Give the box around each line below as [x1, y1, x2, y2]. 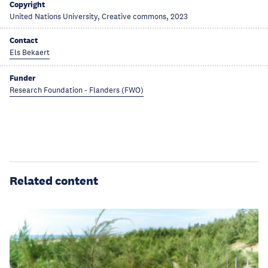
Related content [10, 173, 98, 188]
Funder [10, 72, 35, 83]
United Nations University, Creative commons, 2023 [10, 11, 188, 22]
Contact [10, 35, 38, 45]
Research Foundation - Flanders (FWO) [10, 85, 144, 95]
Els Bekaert [10, 47, 50, 57]
